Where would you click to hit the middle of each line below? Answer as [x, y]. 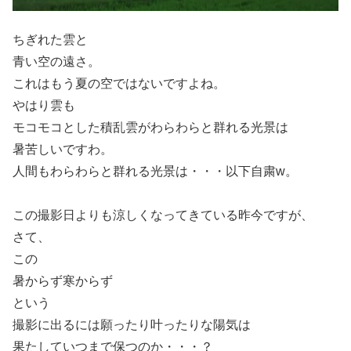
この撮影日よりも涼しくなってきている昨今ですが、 [163, 215]
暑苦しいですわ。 [63, 149]
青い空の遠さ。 [56, 61]
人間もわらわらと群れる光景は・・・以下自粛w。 [155, 171]
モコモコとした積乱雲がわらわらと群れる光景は [150, 127]
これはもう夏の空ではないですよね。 [119, 83]
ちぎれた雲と [50, 39]
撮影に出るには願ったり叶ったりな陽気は [132, 324]
